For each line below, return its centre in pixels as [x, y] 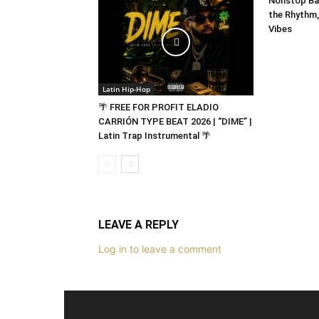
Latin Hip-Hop [126, 89]
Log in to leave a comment [160, 249]
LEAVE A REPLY [138, 225]
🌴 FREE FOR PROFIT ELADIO [158, 107]
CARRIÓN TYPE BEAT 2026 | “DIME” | [175, 121]
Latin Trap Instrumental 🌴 [155, 136]
